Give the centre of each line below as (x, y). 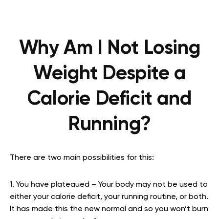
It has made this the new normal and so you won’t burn (109, 209)
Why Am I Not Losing (109, 48)
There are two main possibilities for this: (82, 158)
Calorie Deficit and (109, 99)
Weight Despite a (109, 74)
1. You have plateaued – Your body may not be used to (109, 185)
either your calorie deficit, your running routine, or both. (109, 197)
